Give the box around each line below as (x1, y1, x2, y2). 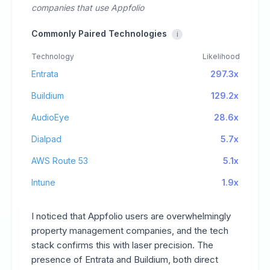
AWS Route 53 (31, 155, 88, 166)
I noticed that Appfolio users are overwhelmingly (31, 210, 231, 222)
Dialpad (31, 134, 61, 144)
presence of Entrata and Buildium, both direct (31, 254, 218, 265)
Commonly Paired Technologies (31, 28, 167, 39)
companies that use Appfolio (31, 2, 144, 13)
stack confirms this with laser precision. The (31, 239, 213, 251)
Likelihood (202, 52, 240, 61)
